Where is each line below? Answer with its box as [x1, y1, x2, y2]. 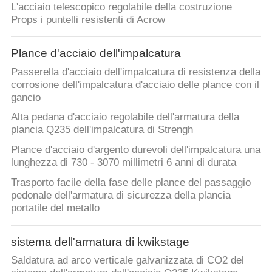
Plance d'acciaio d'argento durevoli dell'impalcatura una [10, 144, 260, 156]
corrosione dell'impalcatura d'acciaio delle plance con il [10, 78, 259, 90]
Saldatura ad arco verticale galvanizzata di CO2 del [10, 254, 244, 267]
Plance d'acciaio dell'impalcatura [10, 47, 181, 59]
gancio [10, 91, 41, 103]
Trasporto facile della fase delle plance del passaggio [10, 177, 251, 189]
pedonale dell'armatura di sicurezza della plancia [10, 189, 231, 202]
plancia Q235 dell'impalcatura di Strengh [10, 124, 193, 136]
